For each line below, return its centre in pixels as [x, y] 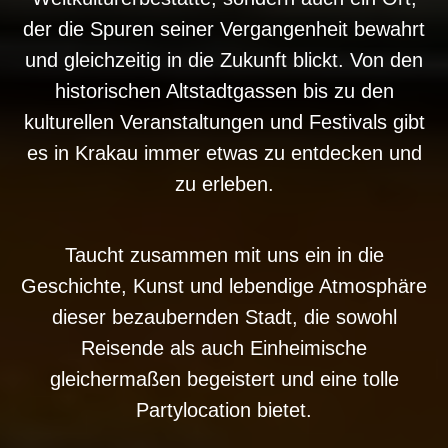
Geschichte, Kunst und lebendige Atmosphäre [224, 285]
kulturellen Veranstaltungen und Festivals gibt [224, 121]
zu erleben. [224, 183]
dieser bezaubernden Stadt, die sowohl [224, 316]
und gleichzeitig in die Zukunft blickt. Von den [224, 59]
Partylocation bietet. [224, 409]
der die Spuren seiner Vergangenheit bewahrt [224, 28]
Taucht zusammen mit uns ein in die [224, 254]
